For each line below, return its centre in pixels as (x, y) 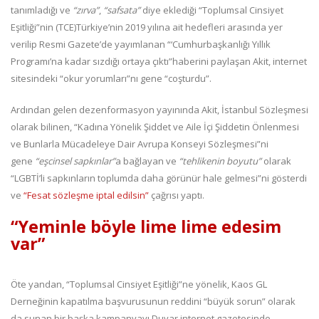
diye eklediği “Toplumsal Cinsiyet (212, 10)
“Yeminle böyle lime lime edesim (146, 227)
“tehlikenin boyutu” (220, 161)
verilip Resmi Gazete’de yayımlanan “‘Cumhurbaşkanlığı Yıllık (141, 45)
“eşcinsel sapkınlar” (75, 161)
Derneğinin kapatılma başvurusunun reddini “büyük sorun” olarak (153, 302)
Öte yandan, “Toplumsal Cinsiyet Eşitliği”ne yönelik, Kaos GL (139, 284)
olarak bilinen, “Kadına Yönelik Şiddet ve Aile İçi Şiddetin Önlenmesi (155, 127)
